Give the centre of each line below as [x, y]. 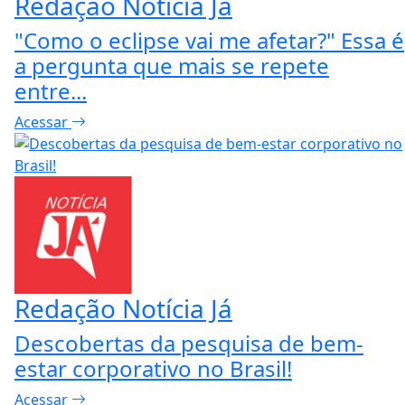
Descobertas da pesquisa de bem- [189, 343]
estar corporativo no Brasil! [153, 368]
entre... [51, 90]
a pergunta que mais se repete [172, 65]
